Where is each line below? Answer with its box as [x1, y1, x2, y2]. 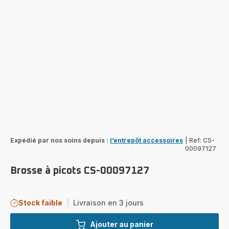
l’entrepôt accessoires [110, 136, 183, 144]
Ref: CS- [189, 136, 215, 144]
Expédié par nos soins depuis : [10, 136, 108, 144]
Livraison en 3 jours [73, 198, 144, 207]
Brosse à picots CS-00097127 [10, 165, 149, 176]
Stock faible [18, 198, 62, 207]
